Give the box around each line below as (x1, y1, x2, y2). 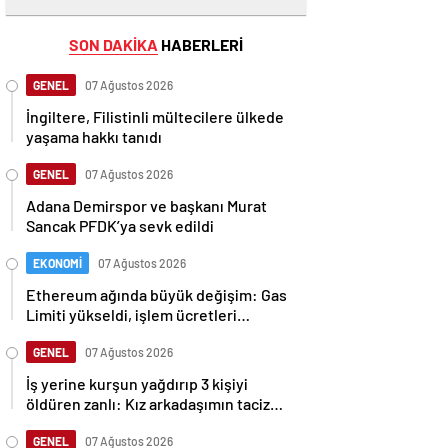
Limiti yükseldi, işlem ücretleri (26, 305, 237, 324)
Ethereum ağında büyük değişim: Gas (26, 285, 287, 304)
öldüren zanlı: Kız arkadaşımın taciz (26, 394, 270, 413)
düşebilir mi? (26, 325, 116, 344)
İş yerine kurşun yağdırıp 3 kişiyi (26, 374, 248, 393)
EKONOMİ (33, 256, 82, 270)
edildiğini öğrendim (26, 414, 162, 433)
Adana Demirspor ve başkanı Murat (26, 196, 267, 215)
